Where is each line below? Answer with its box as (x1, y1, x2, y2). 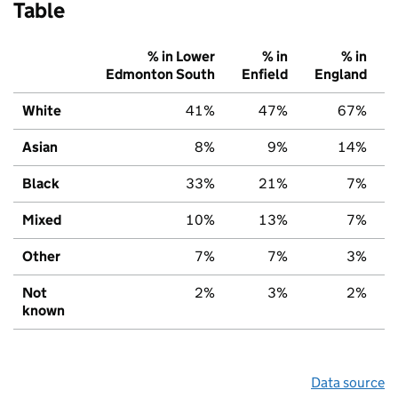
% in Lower (147, 47, 215, 65)
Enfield (242, 65, 288, 83)
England (314, 65, 367, 83)
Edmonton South (106, 65, 215, 83)
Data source (311, 373, 385, 391)
